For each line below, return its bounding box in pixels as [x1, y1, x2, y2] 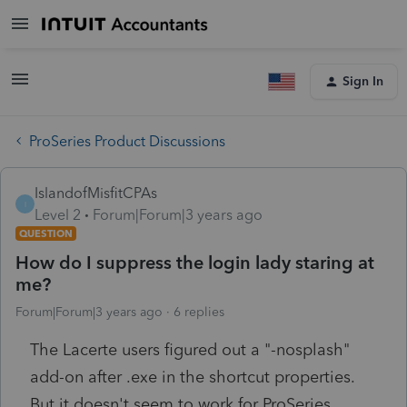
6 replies [174, 303, 224, 320]
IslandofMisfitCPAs [35, 184, 157, 202]
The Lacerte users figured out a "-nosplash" [30, 339, 350, 360]
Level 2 [35, 205, 81, 223]
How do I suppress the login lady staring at [15, 251, 374, 273]
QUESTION [19, 226, 73, 240]
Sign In [342, 74, 383, 89]
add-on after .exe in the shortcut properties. [30, 366, 355, 387]
